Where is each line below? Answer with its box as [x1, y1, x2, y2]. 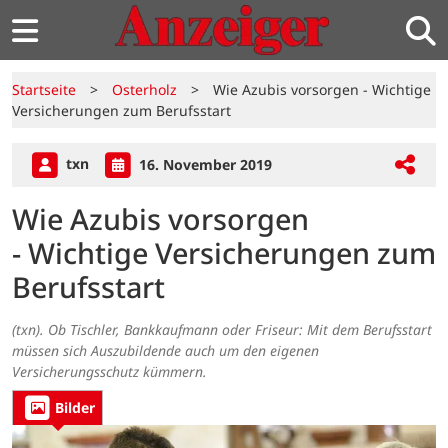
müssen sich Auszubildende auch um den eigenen [12, 341, 319, 361]
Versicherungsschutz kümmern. [12, 362, 207, 382]
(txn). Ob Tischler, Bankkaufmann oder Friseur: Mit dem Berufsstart [12, 320, 432, 340]
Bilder [55, 398, 95, 418]
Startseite [12, 80, 76, 99]
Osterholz [112, 80, 177, 99]
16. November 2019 [135, 154, 272, 174]
